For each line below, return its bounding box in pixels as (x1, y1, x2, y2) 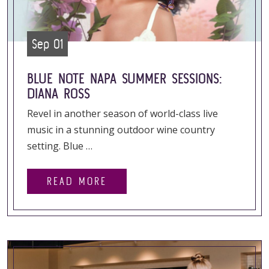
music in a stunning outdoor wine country (27, 123, 215, 136)
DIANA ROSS (27, 85, 90, 101)
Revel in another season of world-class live (27, 107, 218, 120)
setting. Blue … (27, 139, 92, 153)
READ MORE (47, 175, 107, 187)
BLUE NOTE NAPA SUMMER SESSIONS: (27, 70, 222, 86)
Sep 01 (32, 36, 63, 52)
